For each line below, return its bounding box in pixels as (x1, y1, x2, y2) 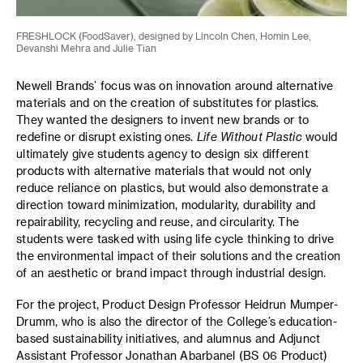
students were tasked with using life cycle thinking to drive (16, 232, 334, 246)
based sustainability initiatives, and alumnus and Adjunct (16, 331, 321, 345)
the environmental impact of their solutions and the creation (16, 249, 340, 263)
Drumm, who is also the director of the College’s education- (16, 314, 337, 328)
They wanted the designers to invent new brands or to (16, 113, 309, 127)
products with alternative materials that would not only (16, 164, 311, 178)
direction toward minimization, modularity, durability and (16, 198, 316, 212)
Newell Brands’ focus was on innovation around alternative (16, 79, 334, 93)
